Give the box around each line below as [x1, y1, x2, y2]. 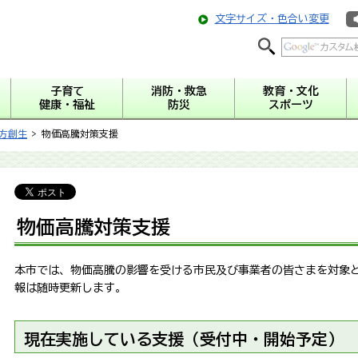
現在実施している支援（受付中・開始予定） [24, 331, 344, 348]
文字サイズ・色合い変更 [214, 14, 329, 24]
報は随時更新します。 [14, 282, 126, 294]
